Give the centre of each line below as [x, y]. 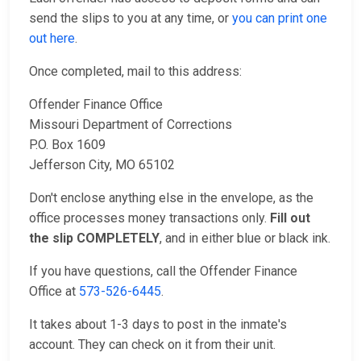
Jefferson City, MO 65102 [102, 165]
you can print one [280, 18]
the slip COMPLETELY [94, 238]
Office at [54, 291]
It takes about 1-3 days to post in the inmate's [158, 324]
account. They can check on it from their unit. [152, 344]
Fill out [290, 218]
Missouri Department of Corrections [131, 124]
